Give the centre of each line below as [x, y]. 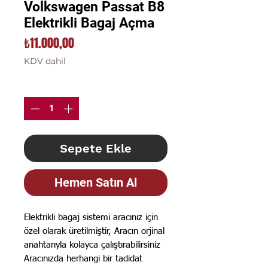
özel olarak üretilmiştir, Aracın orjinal [94, 231]
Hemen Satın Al [96, 182]
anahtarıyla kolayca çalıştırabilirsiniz [92, 245]
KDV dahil [45, 61]
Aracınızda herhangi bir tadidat [83, 258]
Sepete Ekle [96, 148]
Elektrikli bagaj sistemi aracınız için [91, 217]
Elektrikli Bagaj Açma [89, 23]
